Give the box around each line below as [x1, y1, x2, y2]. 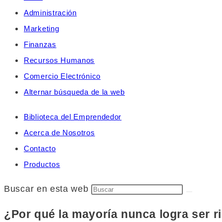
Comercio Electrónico [24, 72, 101, 80]
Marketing [24, 24, 59, 33]
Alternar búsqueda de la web [24, 88, 125, 96]
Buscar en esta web [4, 184, 92, 194]
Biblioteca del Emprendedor [24, 112, 122, 121]
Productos [24, 160, 60, 168]
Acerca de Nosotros [24, 128, 95, 137]
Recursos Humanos [24, 56, 95, 64]
